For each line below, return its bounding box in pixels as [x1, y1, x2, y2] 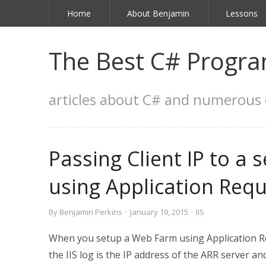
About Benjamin [127, 8, 189, 19]
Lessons [226, 8, 258, 19]
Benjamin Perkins [59, 207, 122, 217]
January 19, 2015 [130, 207, 188, 217]
